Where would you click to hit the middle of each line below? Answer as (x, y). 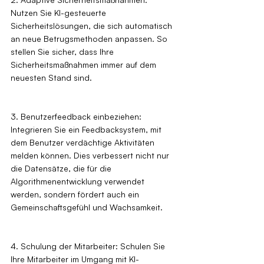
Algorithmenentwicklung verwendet (79, 181)
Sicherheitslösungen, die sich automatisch (93, 25)
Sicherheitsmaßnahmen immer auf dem (85, 64)
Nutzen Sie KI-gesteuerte (60, 12)
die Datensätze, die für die (62, 168)
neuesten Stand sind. (51, 77)
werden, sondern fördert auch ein (76, 194)
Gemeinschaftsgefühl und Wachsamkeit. (87, 207)
